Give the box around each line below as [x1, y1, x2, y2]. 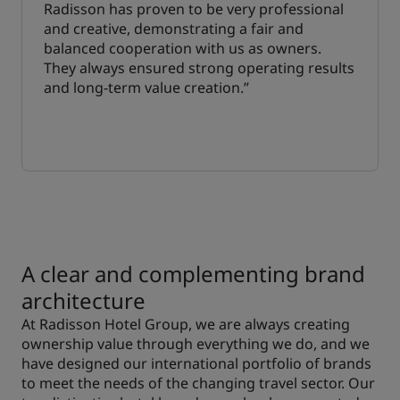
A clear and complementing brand [21, 259, 365, 289]
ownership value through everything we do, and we [21, 334, 370, 354]
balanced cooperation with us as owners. [44, 38, 321, 59]
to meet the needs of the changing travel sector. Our [21, 373, 375, 394]
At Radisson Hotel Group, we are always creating [21, 314, 350, 335]
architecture [21, 286, 146, 316]
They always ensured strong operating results [44, 58, 354, 79]
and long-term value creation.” [44, 78, 249, 98]
